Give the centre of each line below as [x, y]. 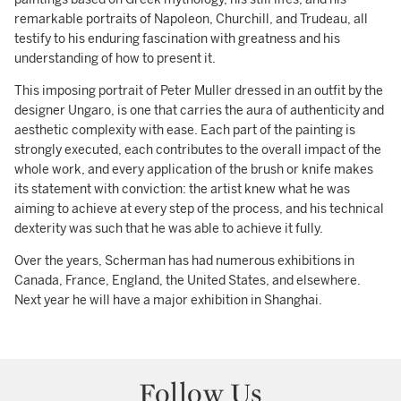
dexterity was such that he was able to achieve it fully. [169, 229]
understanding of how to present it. [115, 59]
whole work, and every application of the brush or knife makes [194, 170]
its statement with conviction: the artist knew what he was [182, 189]
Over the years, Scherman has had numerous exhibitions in [184, 261]
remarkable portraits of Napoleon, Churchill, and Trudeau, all [191, 19]
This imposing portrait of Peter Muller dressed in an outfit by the [199, 91]
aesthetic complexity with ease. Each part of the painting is [185, 130]
